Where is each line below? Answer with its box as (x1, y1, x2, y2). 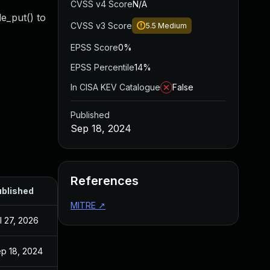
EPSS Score (71, 42, 118, 52)
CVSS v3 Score (71, 20, 132, 31)
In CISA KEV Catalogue (71, 82, 160, 92)
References (71, 174, 139, 188)
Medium (158, 21, 187, 30)
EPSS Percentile (71, 62, 134, 72)
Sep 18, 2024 (71, 122, 131, 134)
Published (71, 110, 110, 120)
